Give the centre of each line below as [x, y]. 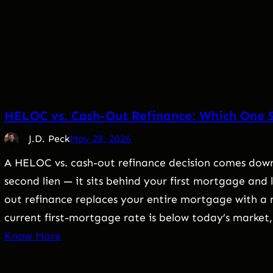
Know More [33, 236]
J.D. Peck [50, 139]
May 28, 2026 [101, 139]
